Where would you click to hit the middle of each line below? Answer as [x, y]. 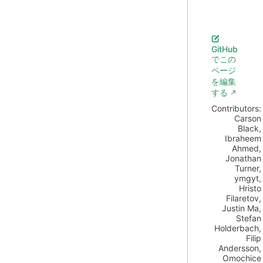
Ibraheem [243, 138]
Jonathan [243, 158]
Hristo [250, 188]
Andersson [239, 248]
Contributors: [236, 108]
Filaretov [242, 198]
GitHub [225, 49]
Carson [248, 118]
